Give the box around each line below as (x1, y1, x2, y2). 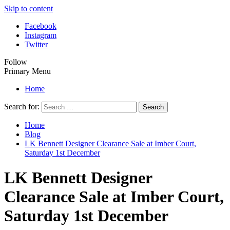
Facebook (25, 22, 56, 30)
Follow (4, 57, 27, 66)
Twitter (25, 40, 48, 49)
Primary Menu (4, 67, 51, 75)
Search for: (4, 102, 40, 111)
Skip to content (4, 4, 53, 13)
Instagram (25, 31, 56, 40)
